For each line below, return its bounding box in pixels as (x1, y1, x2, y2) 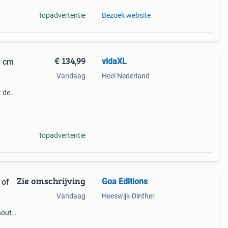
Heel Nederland (101, 72, 150, 80)
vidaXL (101, 56, 127, 66)
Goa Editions (101, 177, 148, 186)
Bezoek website (101, 11, 151, 19)
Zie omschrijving (16, 174, 85, 188)
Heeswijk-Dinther (101, 192, 155, 200)
